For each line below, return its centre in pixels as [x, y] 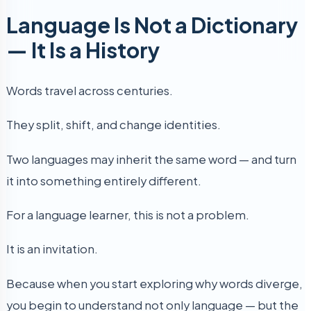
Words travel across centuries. [90, 90]
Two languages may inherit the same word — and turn [151, 159]
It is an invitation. [52, 249]
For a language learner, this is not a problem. [128, 215]
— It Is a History [83, 49]
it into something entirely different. [104, 180]
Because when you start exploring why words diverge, [154, 283]
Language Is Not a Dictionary [152, 24]
